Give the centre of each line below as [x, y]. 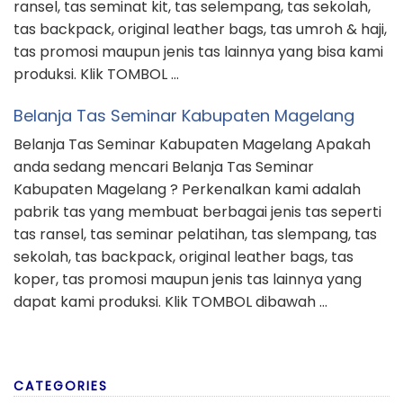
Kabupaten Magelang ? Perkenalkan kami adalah [187, 190]
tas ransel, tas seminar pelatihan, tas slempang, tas [195, 235]
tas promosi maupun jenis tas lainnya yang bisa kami [198, 52]
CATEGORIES [61, 386]
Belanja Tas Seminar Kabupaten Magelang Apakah [192, 145]
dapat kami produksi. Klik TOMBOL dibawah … [170, 302]
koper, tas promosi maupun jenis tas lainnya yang [188, 280]
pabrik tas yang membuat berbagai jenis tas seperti [197, 212]
